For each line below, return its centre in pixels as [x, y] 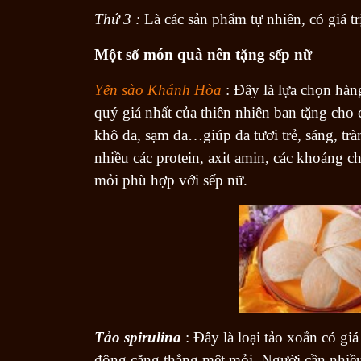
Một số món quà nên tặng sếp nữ [203, 54]
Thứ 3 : [117, 19]
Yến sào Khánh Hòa [158, 89]
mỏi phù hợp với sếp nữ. [171, 180]
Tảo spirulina [138, 337]
